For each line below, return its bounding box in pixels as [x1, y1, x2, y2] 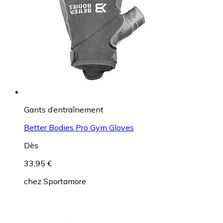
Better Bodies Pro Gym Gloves [24, 122, 134, 132]
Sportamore [43, 176, 86, 186]
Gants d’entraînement [24, 104, 104, 114]
